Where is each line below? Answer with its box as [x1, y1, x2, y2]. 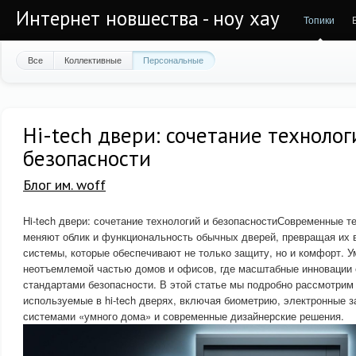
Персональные [143, 53, 203, 66]
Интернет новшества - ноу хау [16, 6, 280, 31]
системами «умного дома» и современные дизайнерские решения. [23, 308, 344, 323]
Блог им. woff [23, 176, 106, 194]
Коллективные [64, 53, 122, 66]
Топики [304, 13, 335, 26]
